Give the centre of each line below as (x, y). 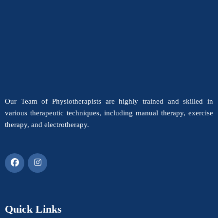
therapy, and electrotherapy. (47, 125)
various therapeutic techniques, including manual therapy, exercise (109, 113)
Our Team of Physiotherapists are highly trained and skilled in (109, 101)
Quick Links (33, 209)
